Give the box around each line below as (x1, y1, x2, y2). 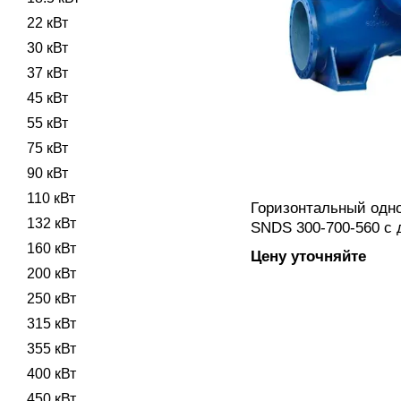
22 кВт (27, 15, 68, 30)
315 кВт (27, 316, 76, 331)
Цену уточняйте (251, 248, 366, 265)
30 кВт (27, 40, 68, 55)
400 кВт (27, 366, 76, 381)
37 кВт (27, 65, 68, 81)
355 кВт (27, 341, 76, 356)
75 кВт (27, 141, 68, 156)
